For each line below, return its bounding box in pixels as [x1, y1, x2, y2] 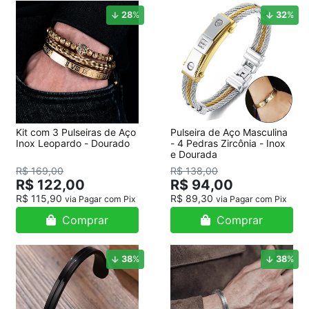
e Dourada [170, 148, 217, 160]
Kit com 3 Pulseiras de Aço [16, 126, 136, 138]
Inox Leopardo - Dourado [16, 137, 130, 149]
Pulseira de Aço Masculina [170, 126, 288, 138]
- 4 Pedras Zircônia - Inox [170, 137, 286, 149]
